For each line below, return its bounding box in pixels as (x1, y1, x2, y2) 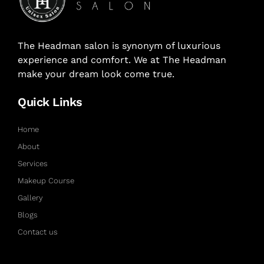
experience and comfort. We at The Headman (18, 54, 226, 65)
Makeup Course (18, 176, 74, 185)
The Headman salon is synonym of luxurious (18, 39, 220, 51)
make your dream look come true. (18, 68, 174, 80)
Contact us (18, 227, 58, 236)
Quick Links (18, 94, 82, 109)
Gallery (18, 193, 43, 202)
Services (18, 159, 48, 168)
